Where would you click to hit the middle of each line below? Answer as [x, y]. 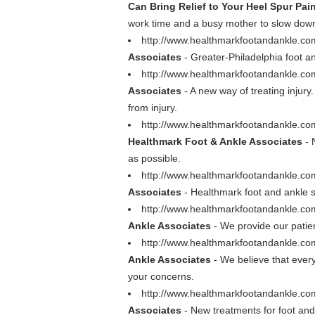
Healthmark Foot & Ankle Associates [215, 141]
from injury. [153, 108]
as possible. [154, 158]
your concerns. [161, 276]
